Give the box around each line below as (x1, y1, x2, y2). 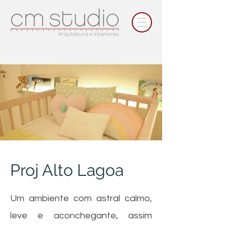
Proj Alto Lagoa (10, 161, 124, 179)
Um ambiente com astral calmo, (10, 194, 152, 203)
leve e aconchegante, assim (10, 211, 152, 220)
